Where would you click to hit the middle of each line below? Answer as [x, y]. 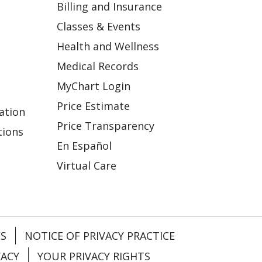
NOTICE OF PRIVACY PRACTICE [100, 235]
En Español [84, 145]
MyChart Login [94, 86]
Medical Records [98, 66]
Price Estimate [93, 106]
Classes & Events [99, 26]
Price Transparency [106, 125]
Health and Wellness [108, 46]
